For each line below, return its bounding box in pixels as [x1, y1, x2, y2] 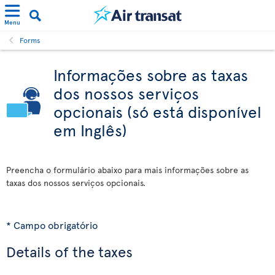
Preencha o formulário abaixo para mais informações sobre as [6, 164, 249, 176]
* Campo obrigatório [6, 218, 98, 231]
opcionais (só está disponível [53, 100, 261, 122]
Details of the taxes [6, 241, 133, 261]
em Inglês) [53, 118, 127, 141]
